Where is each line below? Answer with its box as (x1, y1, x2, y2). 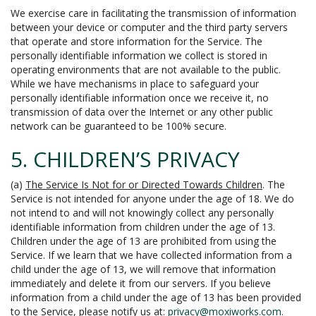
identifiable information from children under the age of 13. (11, 220, 275, 233)
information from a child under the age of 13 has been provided (11, 291, 301, 304)
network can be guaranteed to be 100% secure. (11, 119, 226, 133)
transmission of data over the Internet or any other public (11, 105, 273, 119)
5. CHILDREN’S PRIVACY (11, 145, 240, 174)
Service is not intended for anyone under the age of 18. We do (11, 192, 294, 205)
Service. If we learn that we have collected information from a (11, 248, 292, 262)
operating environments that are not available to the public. (11, 63, 281, 76)
